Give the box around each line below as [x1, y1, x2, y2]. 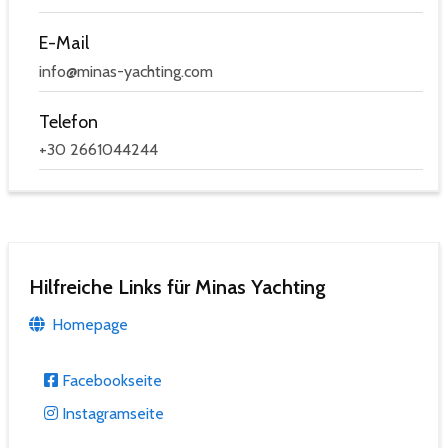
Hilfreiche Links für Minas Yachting [29, 275, 326, 300]
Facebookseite [58, 371, 162, 391]
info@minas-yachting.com [39, 61, 213, 81]
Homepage [48, 315, 128, 335]
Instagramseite [58, 404, 164, 424]
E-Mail [39, 32, 89, 55]
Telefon [39, 110, 98, 133]
